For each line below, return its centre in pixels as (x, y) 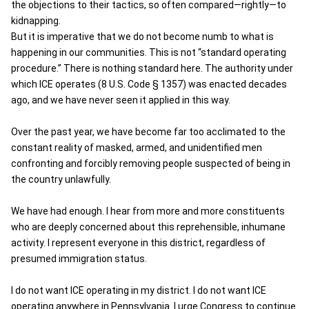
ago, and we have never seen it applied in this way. (121, 100)
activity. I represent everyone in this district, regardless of (138, 243)
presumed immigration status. (79, 259)
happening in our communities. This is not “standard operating (149, 52)
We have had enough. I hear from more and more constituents (148, 211)
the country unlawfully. (61, 179)
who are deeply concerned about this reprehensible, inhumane (148, 227)
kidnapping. (36, 21)
